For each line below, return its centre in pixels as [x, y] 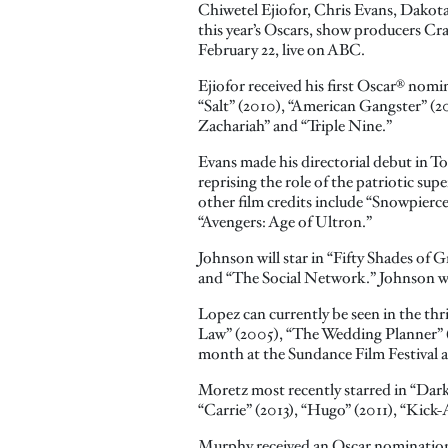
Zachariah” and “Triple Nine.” [295, 126]
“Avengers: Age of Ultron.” [285, 222]
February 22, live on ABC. [281, 50]
